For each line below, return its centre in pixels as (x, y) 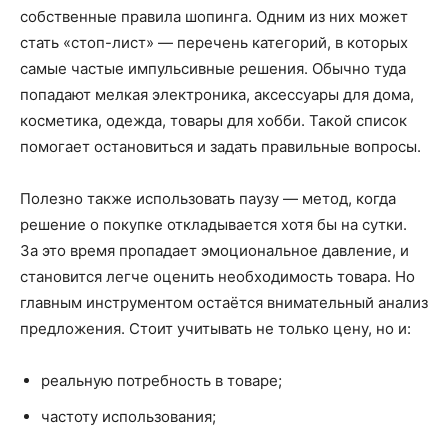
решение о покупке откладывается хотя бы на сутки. (213, 224)
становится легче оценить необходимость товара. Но (217, 276)
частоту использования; (128, 416)
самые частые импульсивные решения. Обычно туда (213, 68)
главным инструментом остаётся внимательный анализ (224, 302)
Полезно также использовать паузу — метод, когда (208, 198)
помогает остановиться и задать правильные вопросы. (220, 146)
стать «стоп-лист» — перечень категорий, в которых (214, 42)
